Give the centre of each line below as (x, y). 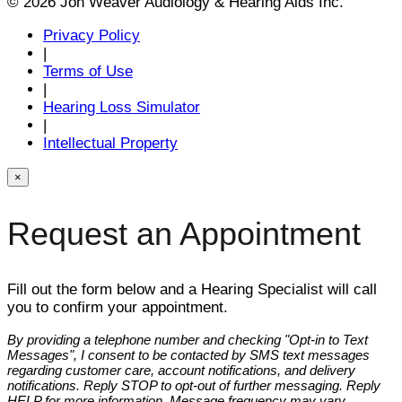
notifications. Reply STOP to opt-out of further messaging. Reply (194, 385)
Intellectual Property (110, 143)
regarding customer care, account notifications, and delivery (181, 370)
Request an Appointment (184, 233)
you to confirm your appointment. (118, 307)
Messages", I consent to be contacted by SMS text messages (188, 354)
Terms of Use (88, 71)
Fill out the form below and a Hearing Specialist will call (192, 289)
